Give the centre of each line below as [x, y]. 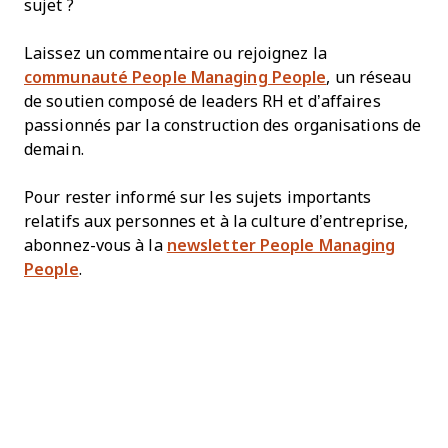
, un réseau [369, 77]
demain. [54, 149]
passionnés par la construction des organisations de [223, 125]
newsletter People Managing [281, 245]
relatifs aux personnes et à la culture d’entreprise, [216, 221]
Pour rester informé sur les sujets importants [198, 197]
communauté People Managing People [175, 77]
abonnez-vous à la [95, 245]
